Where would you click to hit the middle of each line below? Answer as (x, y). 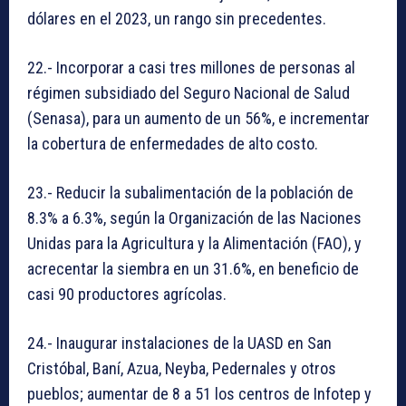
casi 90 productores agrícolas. (127, 294)
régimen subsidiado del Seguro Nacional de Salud (188, 92)
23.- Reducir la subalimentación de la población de (190, 192)
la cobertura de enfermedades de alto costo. (173, 143)
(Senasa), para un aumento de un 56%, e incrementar (198, 118)
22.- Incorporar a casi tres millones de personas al (191, 67)
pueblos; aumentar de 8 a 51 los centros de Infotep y (199, 393)
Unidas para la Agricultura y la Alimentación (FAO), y (194, 243)
